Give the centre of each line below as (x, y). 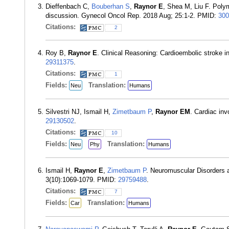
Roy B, (57, 53)
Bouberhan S (111, 6)
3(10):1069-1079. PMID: (82, 180)
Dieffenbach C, (68, 6)
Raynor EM (173, 112)
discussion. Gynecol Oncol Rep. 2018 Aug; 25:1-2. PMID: (132, 16)
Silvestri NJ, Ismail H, (79, 112)
